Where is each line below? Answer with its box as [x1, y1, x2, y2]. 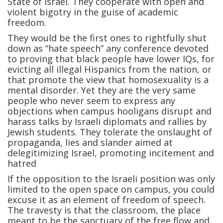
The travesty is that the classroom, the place [7, 204, 201, 217]
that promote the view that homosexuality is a [7, 74, 209, 86]
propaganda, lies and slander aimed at [7, 136, 173, 149]
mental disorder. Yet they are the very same [7, 84, 196, 97]
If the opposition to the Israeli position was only [7, 173, 215, 185]
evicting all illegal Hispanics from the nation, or [7, 63, 212, 76]
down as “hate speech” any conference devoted [7, 42, 209, 55]
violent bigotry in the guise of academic [7, 6, 178, 18]
